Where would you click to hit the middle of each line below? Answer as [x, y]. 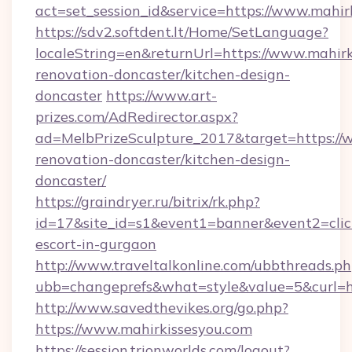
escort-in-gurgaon [96, 244]
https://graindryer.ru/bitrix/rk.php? [148, 202]
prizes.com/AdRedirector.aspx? [137, 117]
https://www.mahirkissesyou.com [144, 329]
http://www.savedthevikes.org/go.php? [162, 308]
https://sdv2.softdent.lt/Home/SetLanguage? [182, 32]
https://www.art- [161, 95]
